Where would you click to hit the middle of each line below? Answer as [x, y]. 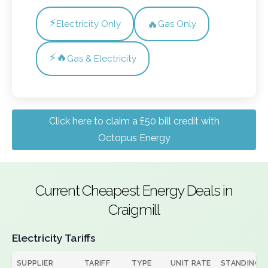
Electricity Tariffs [54, 238]
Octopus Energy [134, 138]
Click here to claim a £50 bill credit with [134, 121]
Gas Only [177, 24]
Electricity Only [89, 24]
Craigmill [134, 210]
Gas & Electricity [102, 59]
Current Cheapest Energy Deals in [134, 191]
